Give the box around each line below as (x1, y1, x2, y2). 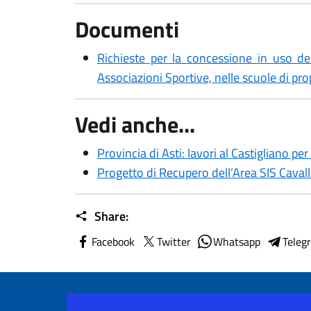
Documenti (75, 12, 179, 46)
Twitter (157, 233, 191, 250)
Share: (92, 207, 128, 226)
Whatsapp (213, 233, 260, 250)
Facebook (92, 233, 135, 250)
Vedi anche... (75, 108, 195, 141)
